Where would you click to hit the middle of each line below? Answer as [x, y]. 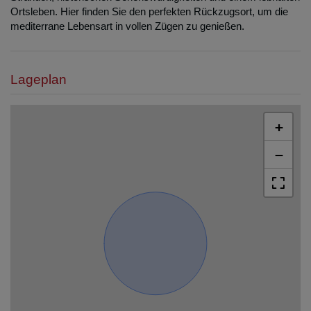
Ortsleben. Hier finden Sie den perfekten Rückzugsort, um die [149, 11]
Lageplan [39, 80]
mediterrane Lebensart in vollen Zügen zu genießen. [127, 26]
